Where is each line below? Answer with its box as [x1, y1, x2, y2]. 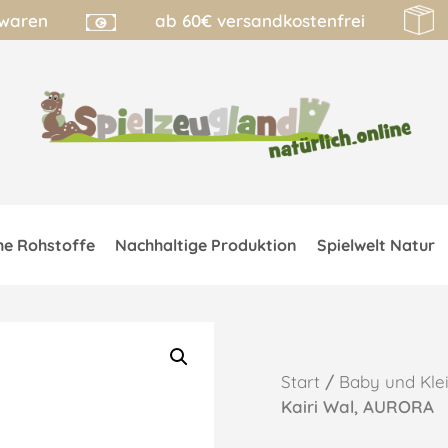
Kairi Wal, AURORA [281, 396, 434, 418]
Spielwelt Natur [317, 235, 436, 256]
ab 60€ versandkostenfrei [155, 9, 366, 31]
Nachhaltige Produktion [115, 235, 298, 256]
